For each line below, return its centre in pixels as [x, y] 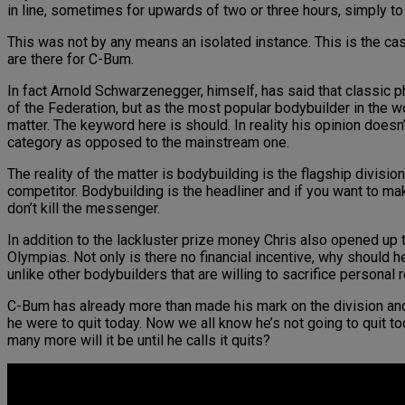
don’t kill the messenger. [84, 209]
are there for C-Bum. [71, 60]
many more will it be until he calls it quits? [139, 341]
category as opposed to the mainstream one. [148, 143]
